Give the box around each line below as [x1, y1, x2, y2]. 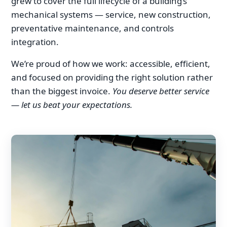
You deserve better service [112, 85, 209, 97]
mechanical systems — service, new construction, [11, 8, 211, 20]
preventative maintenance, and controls [11, 22, 174, 34]
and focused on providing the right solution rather [11, 71, 213, 83]
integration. [11, 35, 59, 48]
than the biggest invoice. [11, 85, 112, 97]
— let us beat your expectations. [11, 98, 132, 110]
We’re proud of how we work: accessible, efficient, [11, 57, 210, 69]
